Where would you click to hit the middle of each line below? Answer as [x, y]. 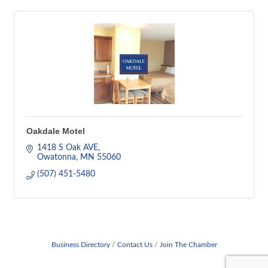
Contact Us [135, 245]
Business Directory [80, 245]
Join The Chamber [188, 245]
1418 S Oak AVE [67, 148]
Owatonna [56, 157]
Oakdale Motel [56, 131]
